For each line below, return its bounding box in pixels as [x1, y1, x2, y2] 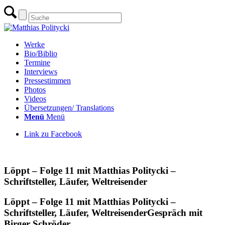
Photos [24, 85, 46, 94]
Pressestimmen [24, 76, 71, 85]
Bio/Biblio [24, 49, 57, 58]
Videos [24, 94, 46, 103]
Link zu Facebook [24, 130, 82, 138]
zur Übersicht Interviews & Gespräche [4, 147, 126, 155]
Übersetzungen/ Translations [24, 103, 114, 112]
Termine [24, 58, 50, 67]
